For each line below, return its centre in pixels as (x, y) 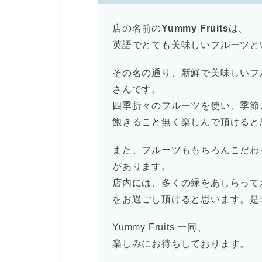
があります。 (142, 167)
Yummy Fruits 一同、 (159, 227)
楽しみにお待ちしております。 (181, 244)
